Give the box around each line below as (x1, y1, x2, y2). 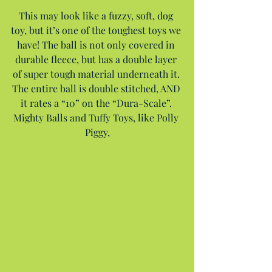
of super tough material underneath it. (12, 67, 182, 80)
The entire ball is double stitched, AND (12, 81, 183, 95)
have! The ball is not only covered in (17, 38, 177, 51)
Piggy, (84, 125, 110, 138)
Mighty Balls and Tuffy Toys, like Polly (13, 110, 181, 124)
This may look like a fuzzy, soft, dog (19, 8, 175, 22)
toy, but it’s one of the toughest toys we (11, 23, 183, 36)
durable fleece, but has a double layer (15, 52, 179, 66)
